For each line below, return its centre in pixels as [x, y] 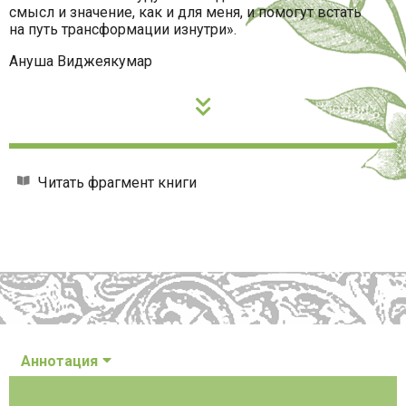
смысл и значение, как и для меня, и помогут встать [185, 13]
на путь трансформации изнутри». [123, 30]
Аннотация [61, 362]
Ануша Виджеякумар [81, 62]
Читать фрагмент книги [117, 183]
